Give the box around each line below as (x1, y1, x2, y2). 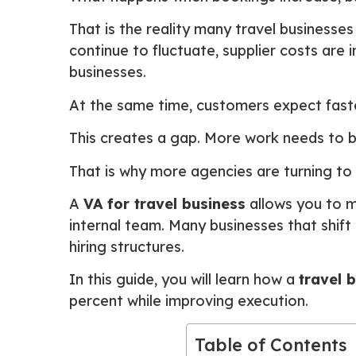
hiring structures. (69, 237, 184, 256)
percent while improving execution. (69, 292, 308, 311)
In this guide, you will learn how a (69, 270, 299, 289)
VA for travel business (83, 194, 246, 213)
